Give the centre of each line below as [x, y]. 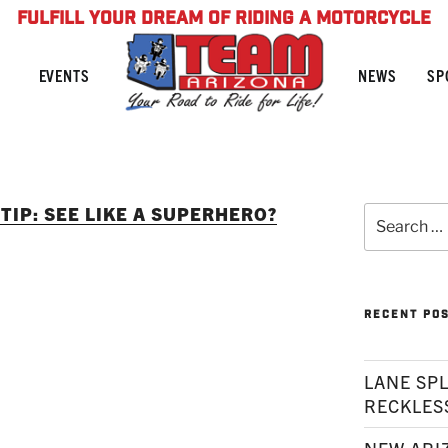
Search [388, 212]
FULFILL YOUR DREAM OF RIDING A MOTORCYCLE [224, 20]
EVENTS [64, 75]
